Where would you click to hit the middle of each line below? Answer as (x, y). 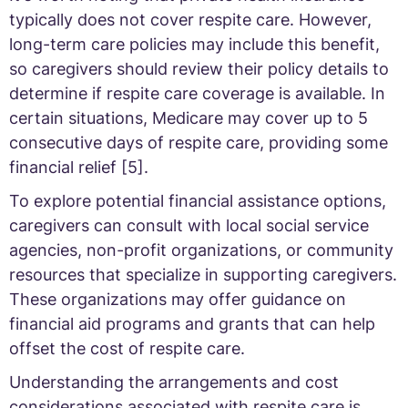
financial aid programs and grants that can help (192, 323)
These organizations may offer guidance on (178, 299)
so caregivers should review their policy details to (199, 68)
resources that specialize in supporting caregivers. (203, 274)
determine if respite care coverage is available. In (197, 93)
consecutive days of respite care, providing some (199, 142)
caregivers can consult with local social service (189, 225)
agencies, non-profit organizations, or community (201, 250)
